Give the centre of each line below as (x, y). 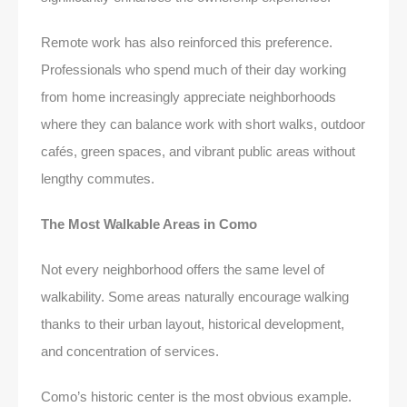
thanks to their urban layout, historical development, (193, 323)
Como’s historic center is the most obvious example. (196, 396)
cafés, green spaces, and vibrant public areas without (198, 151)
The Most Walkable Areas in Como (149, 223)
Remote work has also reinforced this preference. (187, 42)
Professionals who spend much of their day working (194, 69)
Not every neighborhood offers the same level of (183, 269)
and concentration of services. (130, 351)
